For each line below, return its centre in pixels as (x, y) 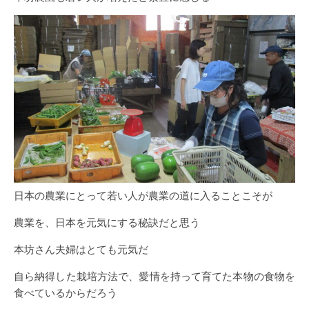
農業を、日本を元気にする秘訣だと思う (107, 222)
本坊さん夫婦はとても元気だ (81, 249)
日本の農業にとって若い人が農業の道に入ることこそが (143, 196)
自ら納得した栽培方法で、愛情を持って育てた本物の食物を (154, 276)
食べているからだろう (66, 293)
